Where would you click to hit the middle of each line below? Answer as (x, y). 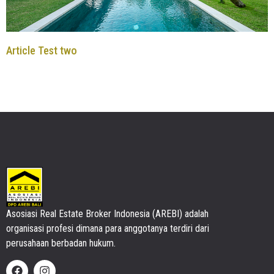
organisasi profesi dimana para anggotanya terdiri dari (108, 229)
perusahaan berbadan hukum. (61, 243)
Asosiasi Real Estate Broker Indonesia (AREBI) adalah (109, 214)
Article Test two (42, 51)
